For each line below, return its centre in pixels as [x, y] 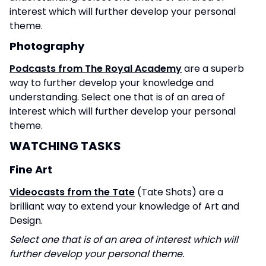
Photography [47, 46]
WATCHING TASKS [65, 146]
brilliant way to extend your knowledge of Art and [124, 206]
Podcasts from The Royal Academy [96, 68]
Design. [27, 220]
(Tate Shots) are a [179, 192]
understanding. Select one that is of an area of [117, 97]
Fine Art [32, 169]
